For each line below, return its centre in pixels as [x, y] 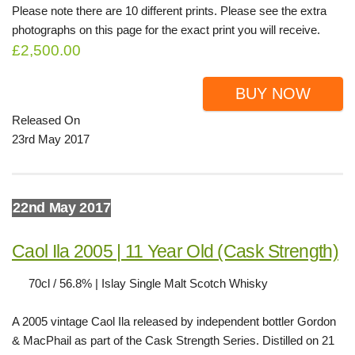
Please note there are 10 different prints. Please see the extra [169, 10]
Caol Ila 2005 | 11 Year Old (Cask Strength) [175, 251]
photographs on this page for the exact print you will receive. [166, 29]
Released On [46, 120]
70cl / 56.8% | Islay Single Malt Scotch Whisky [148, 283]
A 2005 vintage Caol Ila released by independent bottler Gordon [174, 321]
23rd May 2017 [51, 139]
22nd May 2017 [62, 207]
